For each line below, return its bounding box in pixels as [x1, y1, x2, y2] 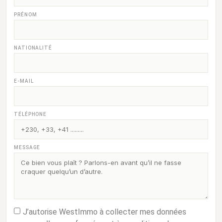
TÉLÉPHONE [14, 111, 47, 117]
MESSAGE [14, 145, 41, 150]
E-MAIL [14, 78, 34, 84]
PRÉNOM [14, 12, 37, 17]
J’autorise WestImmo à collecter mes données [23, 207, 186, 217]
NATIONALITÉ [14, 45, 52, 51]
